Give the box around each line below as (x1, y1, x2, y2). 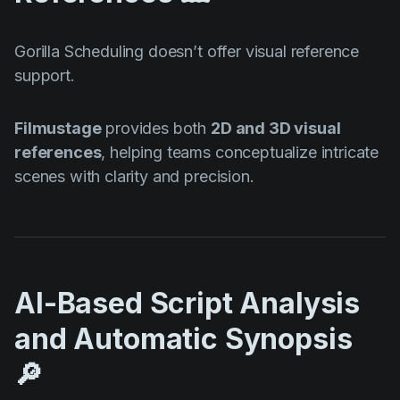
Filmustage (14, 119, 102, 138)
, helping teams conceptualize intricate (101, 143, 379, 162)
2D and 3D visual (211, 119, 341, 138)
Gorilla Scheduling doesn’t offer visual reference (14, 42, 360, 62)
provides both (101, 119, 212, 138)
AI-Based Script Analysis (14, 286, 361, 321)
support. (14, 66, 75, 86)
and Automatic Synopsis (14, 321, 353, 357)
